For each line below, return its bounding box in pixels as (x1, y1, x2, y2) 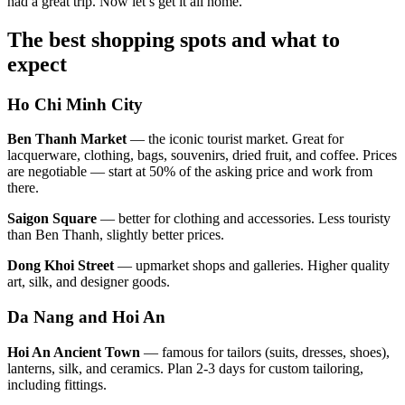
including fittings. (7, 376, 107, 392)
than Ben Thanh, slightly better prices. (7, 227, 224, 243)
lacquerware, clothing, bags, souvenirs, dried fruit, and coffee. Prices (7, 147, 397, 164)
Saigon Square (7, 211, 97, 227)
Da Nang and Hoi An (7, 307, 165, 327)
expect (7, 52, 67, 76)
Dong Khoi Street (7, 258, 114, 274)
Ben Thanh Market (7, 131, 127, 147)
